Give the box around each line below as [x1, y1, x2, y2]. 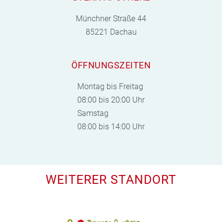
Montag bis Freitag [77, 81, 143, 91]
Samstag [77, 108, 109, 118]
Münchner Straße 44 [76, 13, 146, 23]
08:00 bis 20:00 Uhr [77, 95, 145, 105]
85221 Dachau [85, 27, 137, 37]
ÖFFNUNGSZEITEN [71, 59, 151, 70]
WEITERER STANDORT [46, 172, 176, 187]
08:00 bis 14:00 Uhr [77, 121, 145, 131]
